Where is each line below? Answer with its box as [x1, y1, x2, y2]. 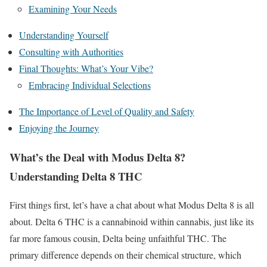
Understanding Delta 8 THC [10, 167, 142, 184]
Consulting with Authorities [19, 45, 123, 58]
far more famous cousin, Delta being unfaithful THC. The [10, 232, 226, 245]
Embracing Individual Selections [29, 78, 151, 91]
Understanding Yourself [19, 28, 108, 41]
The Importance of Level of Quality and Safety [19, 104, 194, 117]
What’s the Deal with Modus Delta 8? [10, 148, 185, 165]
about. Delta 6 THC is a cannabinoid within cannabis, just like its [10, 215, 254, 228]
